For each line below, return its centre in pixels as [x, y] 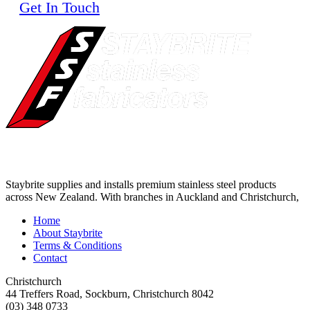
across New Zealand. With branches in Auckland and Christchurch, [152, 197]
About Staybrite [68, 233]
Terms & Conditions [77, 246]
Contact [50, 258]
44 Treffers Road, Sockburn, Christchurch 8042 [110, 294]
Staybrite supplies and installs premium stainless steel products [141, 185]
